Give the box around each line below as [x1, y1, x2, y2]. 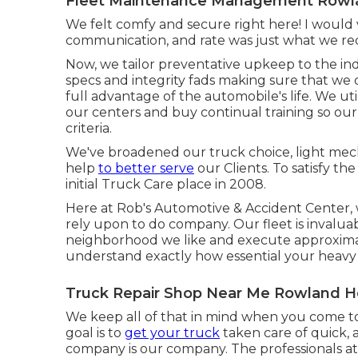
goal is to [66, 325, 125, 340]
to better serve [98, 161, 194, 176]
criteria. [66, 121, 112, 136]
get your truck [125, 325, 220, 340]
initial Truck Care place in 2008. [66, 177, 266, 192]
